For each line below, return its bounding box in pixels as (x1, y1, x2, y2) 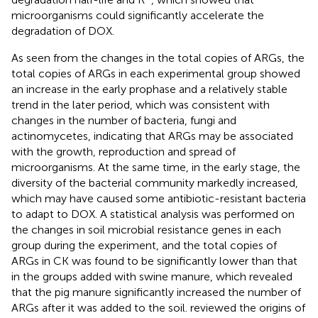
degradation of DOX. (11, 24, 114, 38)
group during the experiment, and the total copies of (11, 238, 277, 253)
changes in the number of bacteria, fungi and (11, 114, 236, 128)
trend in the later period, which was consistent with (11, 98, 270, 112)
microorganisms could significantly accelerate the (11, 9, 264, 23)
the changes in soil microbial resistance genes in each (11, 223, 281, 237)
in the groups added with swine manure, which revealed (11, 270, 292, 284)
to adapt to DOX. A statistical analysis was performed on (11, 207, 295, 221)
